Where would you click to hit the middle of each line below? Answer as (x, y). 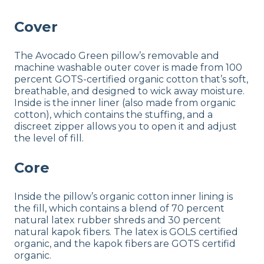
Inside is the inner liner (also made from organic (125, 103)
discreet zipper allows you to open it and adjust (126, 126)
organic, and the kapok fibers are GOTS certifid (125, 243)
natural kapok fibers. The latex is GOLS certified (126, 232)
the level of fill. (49, 138)
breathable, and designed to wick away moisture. (129, 91)
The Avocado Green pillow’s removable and (117, 55)
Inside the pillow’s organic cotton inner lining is (123, 196)
